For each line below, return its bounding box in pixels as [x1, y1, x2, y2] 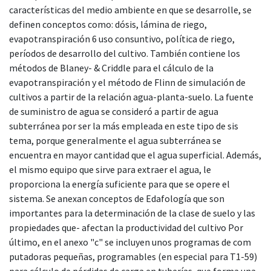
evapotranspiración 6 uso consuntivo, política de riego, [9, 32, 235, 45]
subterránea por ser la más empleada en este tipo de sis [9, 119, 238, 132]
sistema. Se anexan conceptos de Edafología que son [9, 192, 224, 204]
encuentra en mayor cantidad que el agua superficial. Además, [9, 148, 261, 161]
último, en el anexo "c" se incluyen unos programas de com [9, 235, 251, 248]
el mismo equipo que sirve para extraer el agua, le [9, 163, 211, 175]
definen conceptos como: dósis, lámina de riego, [9, 18, 207, 30]
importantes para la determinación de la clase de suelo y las [9, 206, 255, 219]
